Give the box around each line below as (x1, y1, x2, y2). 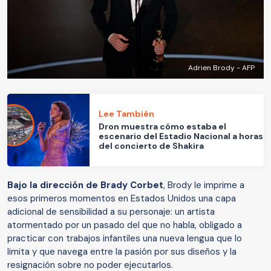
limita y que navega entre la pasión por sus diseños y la (7, 245, 237, 258)
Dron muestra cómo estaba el (99, 121, 227, 132)
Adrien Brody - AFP (188, 62, 255, 73)
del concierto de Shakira (99, 140, 204, 152)
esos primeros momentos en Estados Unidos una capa (7, 192, 236, 204)
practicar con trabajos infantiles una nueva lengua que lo (7, 232, 242, 244)
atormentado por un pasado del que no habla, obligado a (7, 218, 242, 231)
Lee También (99, 108, 155, 120)
